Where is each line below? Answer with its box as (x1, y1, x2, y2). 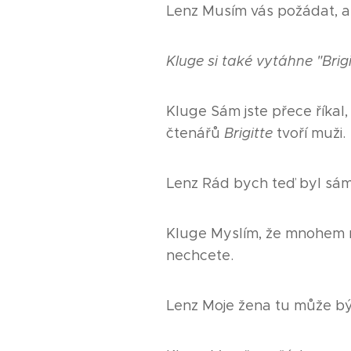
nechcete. (166, 246, 233, 264)
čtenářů (166, 124, 224, 142)
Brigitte (224, 124, 273, 142)
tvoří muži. (273, 124, 346, 142)
